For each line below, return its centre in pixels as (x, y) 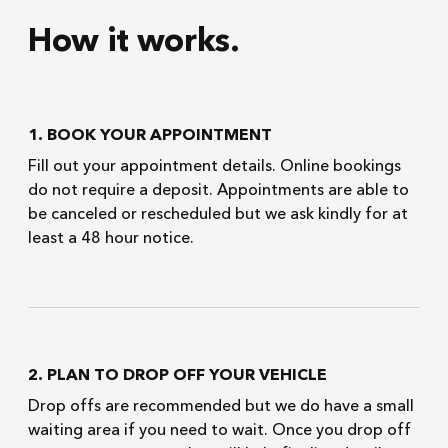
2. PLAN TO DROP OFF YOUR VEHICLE (177, 376)
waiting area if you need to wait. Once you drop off (219, 431)
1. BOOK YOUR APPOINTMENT (150, 136)
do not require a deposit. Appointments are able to (218, 191)
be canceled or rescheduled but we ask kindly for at (218, 215)
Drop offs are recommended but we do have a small (221, 407)
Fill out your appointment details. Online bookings (214, 167)
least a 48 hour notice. (111, 239)
